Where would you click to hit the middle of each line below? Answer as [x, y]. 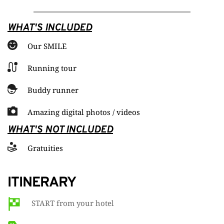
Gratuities [45, 148]
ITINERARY [42, 183]
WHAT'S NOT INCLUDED [60, 130]
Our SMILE [47, 46]
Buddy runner [53, 90]
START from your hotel [73, 203]
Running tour [52, 68]
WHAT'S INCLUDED [50, 28]
